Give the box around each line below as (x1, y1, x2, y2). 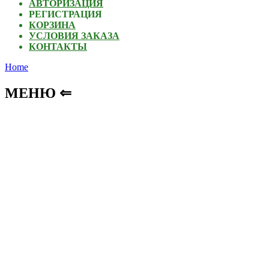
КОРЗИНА (29, 20, 76, 31)
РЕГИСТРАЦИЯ (29, 9, 102, 20)
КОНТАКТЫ (29, 41, 87, 52)
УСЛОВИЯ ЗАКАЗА (29, 31, 119, 41)
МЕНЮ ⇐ (5, 85, 71, 101)
